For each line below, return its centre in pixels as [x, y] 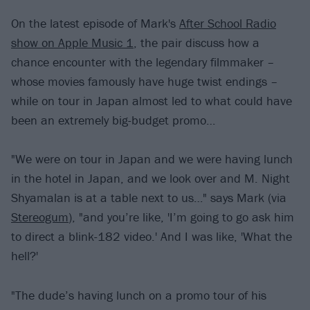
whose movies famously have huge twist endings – [145, 81]
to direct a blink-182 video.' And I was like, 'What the [152, 237]
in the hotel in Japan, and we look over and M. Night [151, 179]
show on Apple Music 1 [72, 42]
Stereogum [40, 217]
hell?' [25, 256]
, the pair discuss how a [197, 42]
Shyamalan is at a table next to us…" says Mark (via [149, 198]
